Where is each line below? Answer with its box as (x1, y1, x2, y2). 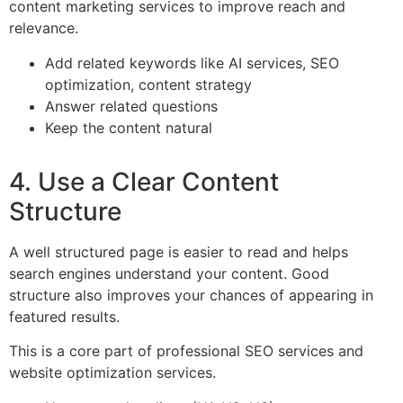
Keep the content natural (45, 118, 212, 137)
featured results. (9, 307, 120, 326)
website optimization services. (9, 363, 216, 382)
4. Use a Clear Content (9, 166, 279, 197)
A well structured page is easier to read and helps (9, 242, 348, 261)
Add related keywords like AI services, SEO (45, 53, 339, 72)
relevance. (9, 19, 78, 38)
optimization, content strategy (45, 75, 252, 94)
